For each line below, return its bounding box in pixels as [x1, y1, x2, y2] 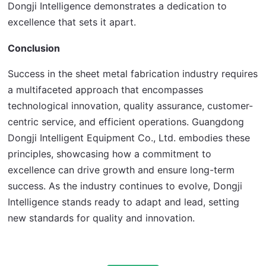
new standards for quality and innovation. [8, 212, 195, 224]
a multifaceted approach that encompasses [8, 84, 204, 96]
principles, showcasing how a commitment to [8, 148, 212, 160]
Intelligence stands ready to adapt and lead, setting [8, 196, 240, 208]
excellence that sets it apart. [8, 16, 137, 28]
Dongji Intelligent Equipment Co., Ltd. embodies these [8, 132, 251, 144]
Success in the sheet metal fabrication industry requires [8, 68, 258, 80]
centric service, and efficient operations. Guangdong [8, 116, 245, 128]
